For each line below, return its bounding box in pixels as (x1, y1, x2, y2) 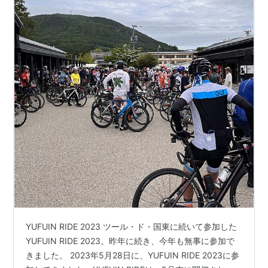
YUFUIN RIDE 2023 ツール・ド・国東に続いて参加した (26, 221, 237, 232)
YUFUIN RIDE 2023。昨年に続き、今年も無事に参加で (26, 236, 235, 246)
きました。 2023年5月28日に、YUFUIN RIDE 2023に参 (26, 250, 240, 261)
